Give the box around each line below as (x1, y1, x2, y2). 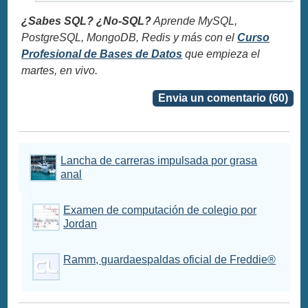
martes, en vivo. (21, 64, 98, 76)
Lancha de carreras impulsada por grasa (60, 154, 258, 166)
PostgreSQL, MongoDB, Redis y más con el (21, 31, 238, 43)
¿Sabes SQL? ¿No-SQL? (21, 14, 152, 27)
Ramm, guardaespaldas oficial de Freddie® (63, 253, 276, 265)
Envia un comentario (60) (157, 91, 288, 104)
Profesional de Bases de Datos (21, 47, 183, 60)
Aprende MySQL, (151, 14, 238, 27)
